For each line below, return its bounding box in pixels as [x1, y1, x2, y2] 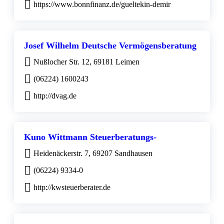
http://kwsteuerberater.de [33, 183, 110, 192]
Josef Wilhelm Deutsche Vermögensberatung [24, 40, 196, 51]
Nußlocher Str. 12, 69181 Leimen [33, 57, 139, 66]
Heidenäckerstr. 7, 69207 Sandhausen [33, 149, 152, 158]
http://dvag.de [33, 91, 76, 100]
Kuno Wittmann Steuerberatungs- [24, 132, 156, 142]
